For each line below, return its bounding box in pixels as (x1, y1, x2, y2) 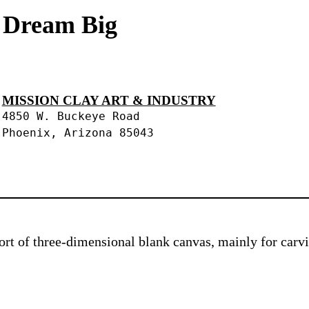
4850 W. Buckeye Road (1, 110, 140, 123)
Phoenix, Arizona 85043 (1, 127, 154, 140)
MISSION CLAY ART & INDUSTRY (1, 93, 216, 108)
